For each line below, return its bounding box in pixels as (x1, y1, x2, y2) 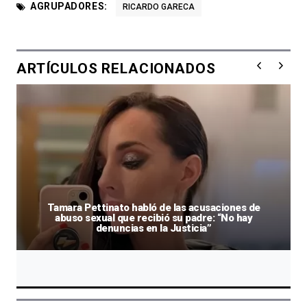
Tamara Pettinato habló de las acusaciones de (47, 201, 260, 214)
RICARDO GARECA (122, 1, 195, 12)
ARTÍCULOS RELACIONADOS (16, 60, 216, 77)
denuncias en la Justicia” (95, 221, 212, 234)
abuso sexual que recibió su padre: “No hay (55, 211, 252, 224)
